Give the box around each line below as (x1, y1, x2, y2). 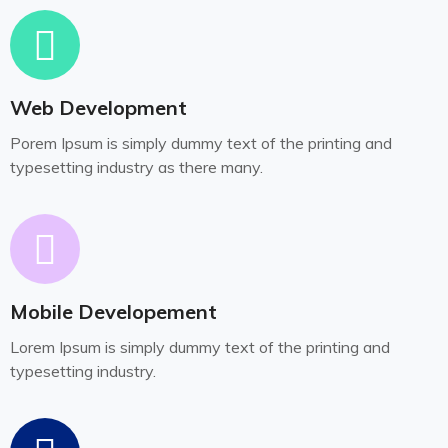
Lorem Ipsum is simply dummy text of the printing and (10, 337, 390, 358)
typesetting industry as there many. (10, 157, 263, 178)
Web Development (10, 95, 187, 121)
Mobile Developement (10, 299, 217, 325)
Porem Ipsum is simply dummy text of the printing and (10, 133, 392, 154)
